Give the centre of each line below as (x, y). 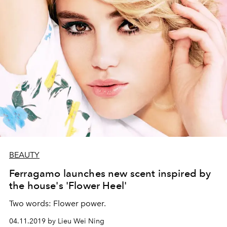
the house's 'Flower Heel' (68, 185)
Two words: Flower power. (58, 203)
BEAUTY (24, 155)
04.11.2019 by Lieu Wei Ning (57, 221)
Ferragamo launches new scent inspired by (110, 173)
